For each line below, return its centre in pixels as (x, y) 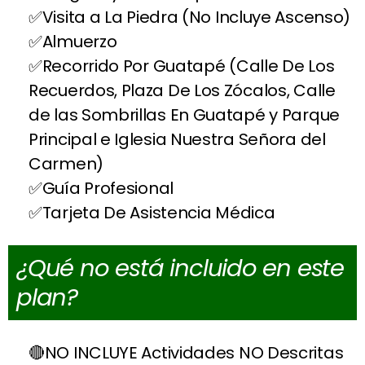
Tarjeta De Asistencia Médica (158, 212)
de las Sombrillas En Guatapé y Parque (184, 114)
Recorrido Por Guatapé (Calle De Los (188, 66)
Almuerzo (79, 41)
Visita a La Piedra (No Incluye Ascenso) (196, 17)
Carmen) (66, 163)
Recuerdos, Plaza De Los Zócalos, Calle (182, 90)
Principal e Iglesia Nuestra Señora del (177, 139)
